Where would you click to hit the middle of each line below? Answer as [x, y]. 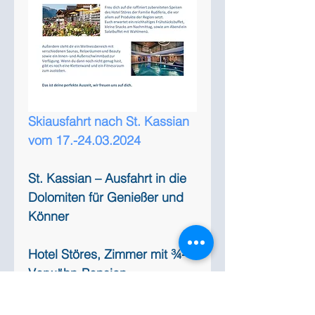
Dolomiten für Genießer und [108, 198]
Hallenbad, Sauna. [81, 292]
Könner [49, 217]
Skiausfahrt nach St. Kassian [110, 122]
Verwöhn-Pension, [81, 274]
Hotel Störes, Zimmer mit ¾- [107, 255]
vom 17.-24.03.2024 [84, 141]
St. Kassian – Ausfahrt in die [109, 179]
